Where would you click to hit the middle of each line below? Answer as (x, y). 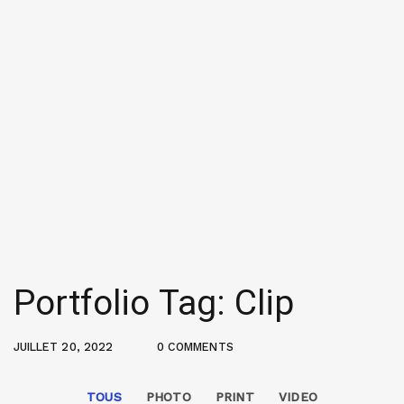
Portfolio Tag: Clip (154, 303)
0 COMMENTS (195, 347)
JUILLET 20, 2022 (63, 347)
